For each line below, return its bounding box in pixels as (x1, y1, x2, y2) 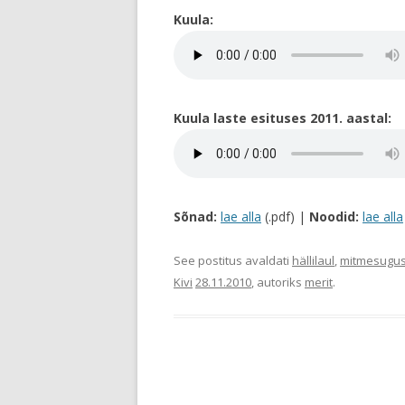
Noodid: (309, 208, 359, 225)
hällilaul (292, 252, 334, 268)
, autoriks (251, 274, 305, 290)
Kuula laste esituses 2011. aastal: (174, 109, 391, 127)
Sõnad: (174, 208, 217, 225)
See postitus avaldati (174, 252, 292, 268)
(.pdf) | (261, 208, 309, 225)
